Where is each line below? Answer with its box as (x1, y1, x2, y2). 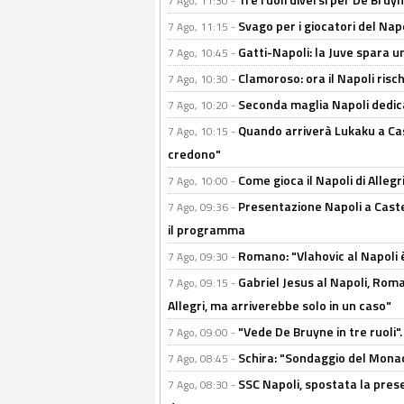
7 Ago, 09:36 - (168, 198, 238, 216)
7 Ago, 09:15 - (168, 274, 238, 291)
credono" (168, 144, 221, 163)
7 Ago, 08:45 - (168, 350, 238, 367)
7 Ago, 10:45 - (168, 44, 238, 61)
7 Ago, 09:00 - (168, 324, 238, 341)
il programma (168, 220, 245, 239)
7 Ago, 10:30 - (168, 70, 238, 87)
